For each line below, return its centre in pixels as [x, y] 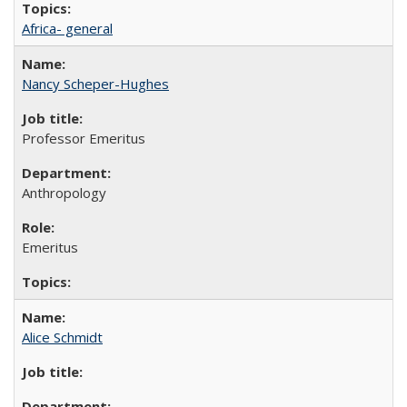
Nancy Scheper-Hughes [95, 83]
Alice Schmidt [62, 337]
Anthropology [64, 192]
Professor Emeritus [84, 138]
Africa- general [67, 28]
